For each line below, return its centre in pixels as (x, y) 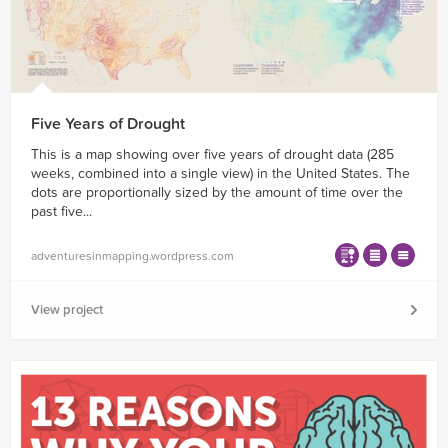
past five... (61, 212)
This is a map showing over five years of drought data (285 (212, 155)
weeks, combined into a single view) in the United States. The (220, 174)
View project (67, 310)
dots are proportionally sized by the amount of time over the (217, 193)
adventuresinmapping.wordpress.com (132, 255)
